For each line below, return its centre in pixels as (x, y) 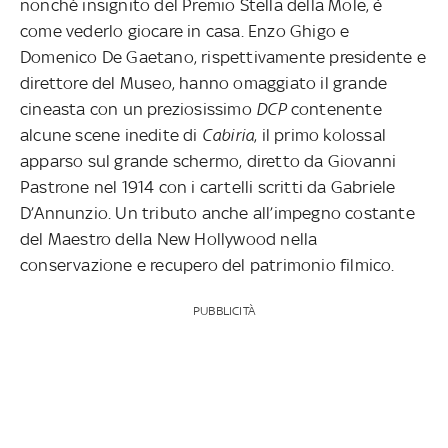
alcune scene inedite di (109, 134)
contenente (334, 108)
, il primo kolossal (320, 134)
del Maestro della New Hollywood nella (169, 238)
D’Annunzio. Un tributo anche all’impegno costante (217, 212)
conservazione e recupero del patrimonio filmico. (207, 264)
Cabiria (226, 134)
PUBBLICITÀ (223, 310)
